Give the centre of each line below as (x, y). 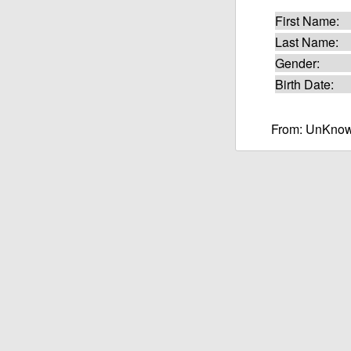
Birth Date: (304, 84)
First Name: (307, 20)
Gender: (297, 63)
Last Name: (307, 42)
